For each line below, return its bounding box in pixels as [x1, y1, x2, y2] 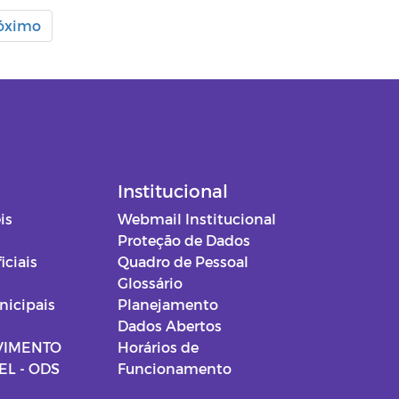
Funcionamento [117, 360, 232, 378]
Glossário [117, 274, 183, 292]
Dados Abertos [117, 317, 222, 335]
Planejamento [117, 296, 218, 313]
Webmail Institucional [117, 210, 276, 228]
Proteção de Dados [117, 232, 250, 249]
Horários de [117, 338, 199, 356]
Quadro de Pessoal [117, 253, 248, 271]
